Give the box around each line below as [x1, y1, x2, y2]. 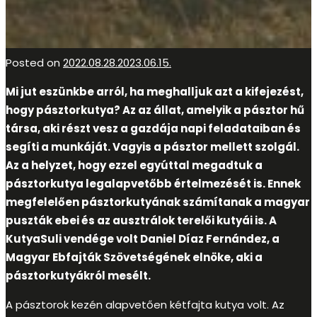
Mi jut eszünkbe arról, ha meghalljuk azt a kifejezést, [6, 83, 304, 99]
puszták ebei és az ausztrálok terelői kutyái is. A [6, 212, 277, 228]
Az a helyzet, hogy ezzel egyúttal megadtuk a [6, 157, 263, 173]
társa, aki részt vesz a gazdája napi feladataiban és [6, 120, 301, 136]
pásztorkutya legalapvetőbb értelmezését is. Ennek [6, 175, 301, 191]
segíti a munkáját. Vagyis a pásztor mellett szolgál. [6, 139, 299, 154]
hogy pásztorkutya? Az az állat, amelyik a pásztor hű [6, 102, 304, 117]
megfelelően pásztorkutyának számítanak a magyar [6, 194, 310, 209]
